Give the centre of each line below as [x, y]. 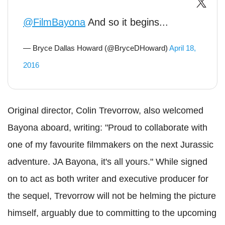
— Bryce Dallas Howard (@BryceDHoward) [96, 48]
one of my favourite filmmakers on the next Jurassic [110, 145]
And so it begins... [127, 22]
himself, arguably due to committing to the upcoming [112, 213]
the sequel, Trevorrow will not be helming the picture [112, 196]
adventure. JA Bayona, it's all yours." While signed [107, 162]
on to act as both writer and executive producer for [108, 179]
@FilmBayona [54, 22]
